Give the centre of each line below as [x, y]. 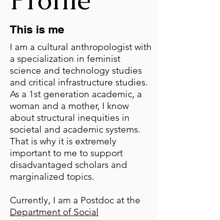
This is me [37, 29]
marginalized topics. [52, 177]
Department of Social [54, 212]
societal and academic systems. [75, 129]
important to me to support [66, 153]
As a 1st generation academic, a [76, 94]
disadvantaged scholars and [69, 165]
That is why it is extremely [63, 141]
